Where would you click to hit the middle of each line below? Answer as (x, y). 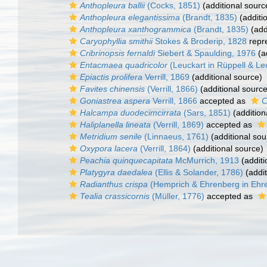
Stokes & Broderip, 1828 (200, 41)
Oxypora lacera (109, 148)
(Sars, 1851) (206, 113)
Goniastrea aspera (115, 101)
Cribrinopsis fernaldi (117, 53)
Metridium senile (111, 136)
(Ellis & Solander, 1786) (198, 172)
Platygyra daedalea (116, 172)
